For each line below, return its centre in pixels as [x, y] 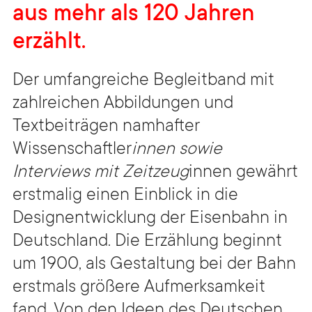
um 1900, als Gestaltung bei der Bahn [154, 265]
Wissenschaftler [72, 150]
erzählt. [49, 44]
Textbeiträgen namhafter [106, 127]
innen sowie [177, 150]
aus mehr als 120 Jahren [133, 16]
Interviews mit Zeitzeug [101, 173]
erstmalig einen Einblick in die [125, 196]
